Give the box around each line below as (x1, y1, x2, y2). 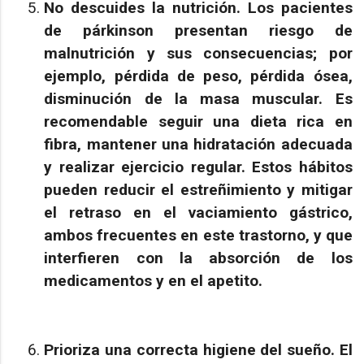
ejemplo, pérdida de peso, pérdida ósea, (44, 66, 353, 85)
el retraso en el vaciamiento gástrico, (44, 202, 353, 222)
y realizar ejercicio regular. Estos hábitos (44, 157, 353, 176)
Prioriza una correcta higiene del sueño (44, 340, 331, 360)
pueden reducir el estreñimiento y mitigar (44, 180, 353, 199)
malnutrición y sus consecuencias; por (44, 43, 353, 63)
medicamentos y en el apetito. (44, 271, 267, 290)
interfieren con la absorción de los (44, 248, 353, 267)
